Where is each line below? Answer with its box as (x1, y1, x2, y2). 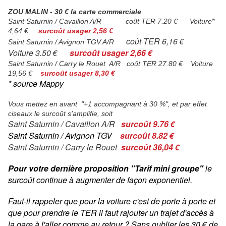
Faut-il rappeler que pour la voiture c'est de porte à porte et (8, 195, 215, 207)
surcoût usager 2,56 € (38, 27, 115, 35)
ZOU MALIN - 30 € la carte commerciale (8, 8, 141, 16)
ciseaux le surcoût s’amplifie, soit (8, 109, 112, 118)
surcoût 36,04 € (121, 141, 180, 153)
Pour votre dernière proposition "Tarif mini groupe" (8, 162, 203, 175)
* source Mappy (8, 78, 64, 90)
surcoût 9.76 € (121, 118, 177, 130)
